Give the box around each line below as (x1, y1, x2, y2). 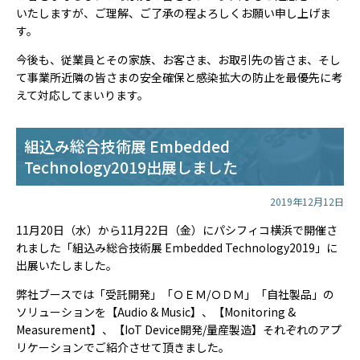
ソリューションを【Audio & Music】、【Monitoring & (16, 304, 296, 320)
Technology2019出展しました (24, 156, 238, 178)
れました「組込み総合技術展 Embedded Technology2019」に (16, 239, 337, 256)
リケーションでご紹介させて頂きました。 (16, 339, 230, 355)
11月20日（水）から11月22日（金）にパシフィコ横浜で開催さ (16, 222, 337, 238)
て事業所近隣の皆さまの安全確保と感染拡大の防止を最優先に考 (16, 69, 342, 85)
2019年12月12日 (270, 194, 344, 208)
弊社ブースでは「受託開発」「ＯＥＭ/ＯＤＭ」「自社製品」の (16, 286, 334, 302)
